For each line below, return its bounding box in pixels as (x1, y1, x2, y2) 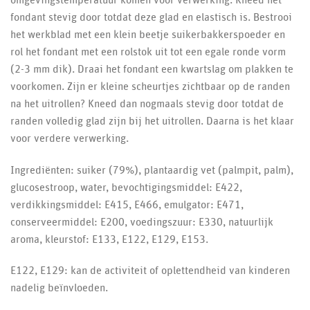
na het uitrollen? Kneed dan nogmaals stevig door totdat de (10, 98, 284, 109)
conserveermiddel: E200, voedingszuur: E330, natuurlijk (10, 216, 273, 228)
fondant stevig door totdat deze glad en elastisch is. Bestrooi (10, 11, 292, 23)
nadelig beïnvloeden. (10, 282, 108, 294)
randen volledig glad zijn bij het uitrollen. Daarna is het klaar (10, 115, 294, 127)
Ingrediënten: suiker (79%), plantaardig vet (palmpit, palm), (10, 164, 293, 176)
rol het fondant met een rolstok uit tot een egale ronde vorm (10, 46, 286, 57)
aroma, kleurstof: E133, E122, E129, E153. (10, 233, 208, 245)
